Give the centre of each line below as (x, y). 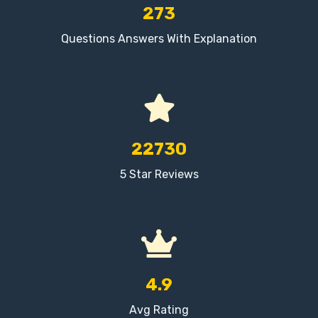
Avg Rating (159, 309)
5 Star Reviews (159, 174)
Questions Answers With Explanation (159, 38)
